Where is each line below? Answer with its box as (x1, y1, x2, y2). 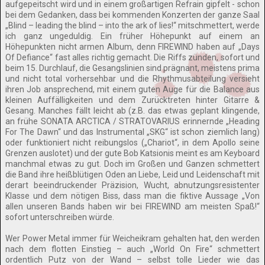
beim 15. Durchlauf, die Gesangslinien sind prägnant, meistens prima (5, 63, 260, 73)
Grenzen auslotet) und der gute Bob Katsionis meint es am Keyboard (5, 148, 260, 158)
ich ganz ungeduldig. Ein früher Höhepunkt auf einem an (5, 31, 260, 41)
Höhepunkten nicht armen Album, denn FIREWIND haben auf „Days (5, 42, 260, 51)
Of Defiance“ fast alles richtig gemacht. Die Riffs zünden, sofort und (5, 53, 260, 62)
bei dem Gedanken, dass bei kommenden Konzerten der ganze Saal (5, 10, 260, 20)
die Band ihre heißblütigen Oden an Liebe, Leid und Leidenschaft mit (5, 170, 260, 179)
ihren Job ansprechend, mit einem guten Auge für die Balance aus (5, 85, 260, 94)
